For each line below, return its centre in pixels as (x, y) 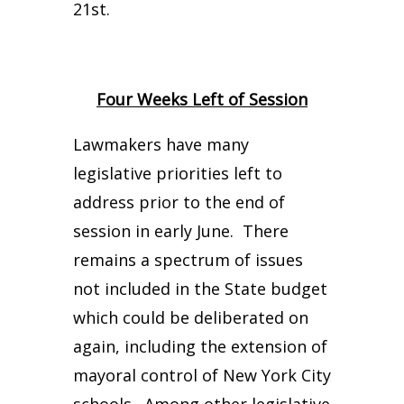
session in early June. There (180, 231)
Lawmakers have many (161, 144)
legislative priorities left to (177, 173)
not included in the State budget (200, 289)
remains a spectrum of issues (188, 260)
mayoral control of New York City (202, 375)
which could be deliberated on (190, 317)
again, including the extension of (200, 346)
